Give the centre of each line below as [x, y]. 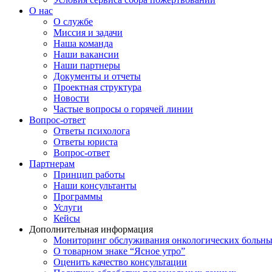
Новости [71, 98]
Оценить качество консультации [120, 262]
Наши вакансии [86, 54]
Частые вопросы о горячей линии [123, 109]
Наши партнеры [87, 65]
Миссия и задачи [88, 32]
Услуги [68, 207]
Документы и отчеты [97, 76]
